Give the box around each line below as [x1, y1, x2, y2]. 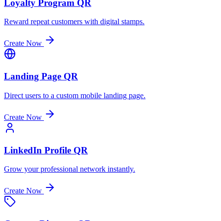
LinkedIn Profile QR [4, 145, 88, 155]
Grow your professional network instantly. [4, 165, 135, 174]
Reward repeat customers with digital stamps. [4, 17, 145, 26]
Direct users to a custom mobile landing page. [4, 91, 146, 100]
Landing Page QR [4, 71, 78, 82]
